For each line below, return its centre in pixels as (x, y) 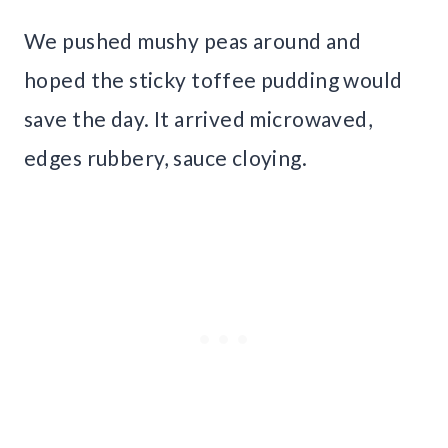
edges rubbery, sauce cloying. (166, 157)
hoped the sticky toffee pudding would (213, 79)
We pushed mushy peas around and (193, 40)
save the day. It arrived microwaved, (198, 118)
